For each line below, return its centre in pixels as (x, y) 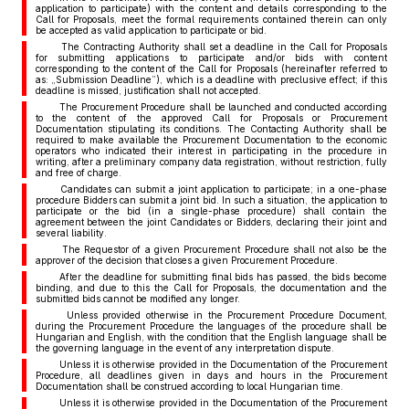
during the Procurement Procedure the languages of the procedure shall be (211, 326)
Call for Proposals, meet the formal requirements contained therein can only (211, 19)
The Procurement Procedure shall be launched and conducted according (216, 107)
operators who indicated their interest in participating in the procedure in (211, 151)
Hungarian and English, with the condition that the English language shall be (211, 337)
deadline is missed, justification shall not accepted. (148, 90)
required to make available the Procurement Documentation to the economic (211, 140)
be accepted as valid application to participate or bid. (151, 30)
